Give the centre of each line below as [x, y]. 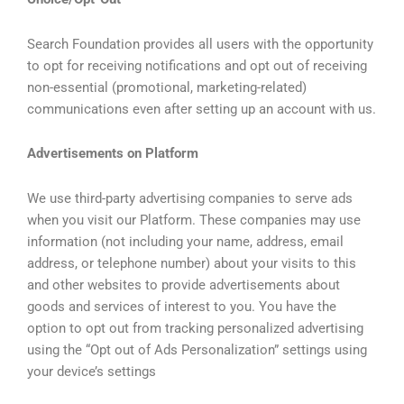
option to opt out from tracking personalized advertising [195, 328]
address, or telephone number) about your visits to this [192, 263]
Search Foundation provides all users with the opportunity [200, 44]
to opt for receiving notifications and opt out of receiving [197, 65]
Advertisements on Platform [113, 154]
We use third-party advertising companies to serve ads [190, 198]
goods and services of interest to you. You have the [182, 306]
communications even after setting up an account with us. [202, 109]
